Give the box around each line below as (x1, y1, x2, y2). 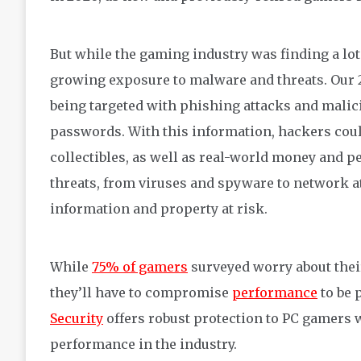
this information (160, 122, 272, 139)
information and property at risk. (50, 200, 268, 217)
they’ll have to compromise (50, 284, 232, 301)
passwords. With (50, 122, 160, 139)
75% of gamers (92, 258, 188, 275)
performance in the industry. (50, 335, 237, 352)
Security (50, 309, 103, 326)
